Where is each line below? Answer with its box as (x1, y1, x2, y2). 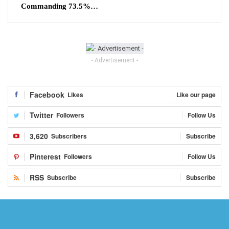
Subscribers (51, 131, 87, 141)
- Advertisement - (91, 56, 138, 64)
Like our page (176, 89, 216, 99)
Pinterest (30, 151, 61, 162)
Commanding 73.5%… (21, 2, 98, 11)
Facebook (30, 89, 64, 100)
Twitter (30, 110, 53, 121)
